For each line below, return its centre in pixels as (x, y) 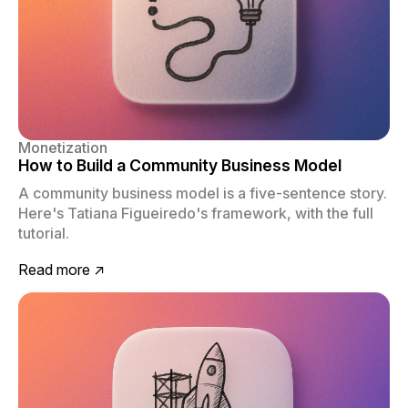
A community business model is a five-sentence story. (203, 194)
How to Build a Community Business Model (180, 166)
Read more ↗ (61, 270)
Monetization (63, 148)
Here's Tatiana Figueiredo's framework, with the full (196, 214)
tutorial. (44, 234)
